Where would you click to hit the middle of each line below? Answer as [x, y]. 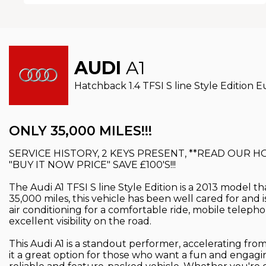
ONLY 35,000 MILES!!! [80, 131]
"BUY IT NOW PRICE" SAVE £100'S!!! [92, 164]
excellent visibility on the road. [80, 221]
